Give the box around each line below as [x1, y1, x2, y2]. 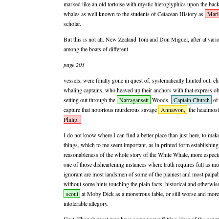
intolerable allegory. [64, 199, 109, 207]
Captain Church [173, 96, 210, 104]
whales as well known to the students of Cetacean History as [64, 10, 205, 18]
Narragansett [119, 96, 149, 104]
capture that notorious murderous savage [64, 106, 158, 113]
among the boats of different [64, 45, 128, 53]
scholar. [64, 20, 81, 27]
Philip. [64, 115, 79, 123]
